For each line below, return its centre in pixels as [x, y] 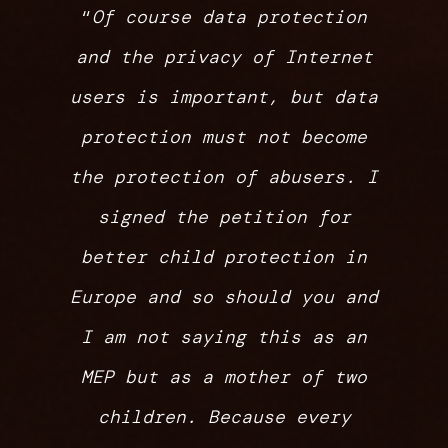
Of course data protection [229, 17]
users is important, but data [224, 97]
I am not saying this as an [224, 337]
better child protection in [224, 257]
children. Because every [224, 417]
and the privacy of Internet [224, 57]
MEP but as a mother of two [224, 377]
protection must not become [224, 137]
